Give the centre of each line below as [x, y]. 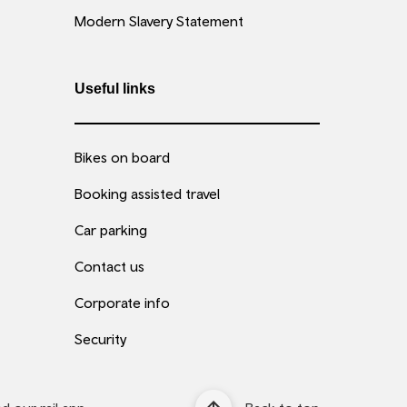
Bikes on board [122, 157]
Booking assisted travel [147, 194]
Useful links [115, 89]
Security [100, 339]
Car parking [111, 230]
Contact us [109, 266]
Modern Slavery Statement [159, 21]
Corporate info [122, 303]
